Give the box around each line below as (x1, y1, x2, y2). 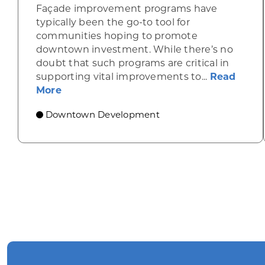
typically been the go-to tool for (35, 17, 190, 28)
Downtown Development (45, 109, 160, 120)
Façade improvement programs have (35, 3, 218, 14)
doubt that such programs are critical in (35, 57, 230, 69)
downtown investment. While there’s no (35, 44, 233, 55)
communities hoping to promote (35, 30, 198, 41)
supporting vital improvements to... (35, 71, 210, 82)
